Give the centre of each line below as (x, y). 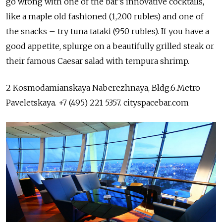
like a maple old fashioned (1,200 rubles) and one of (105, 17)
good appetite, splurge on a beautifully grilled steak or (110, 46)
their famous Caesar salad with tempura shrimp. (98, 61)
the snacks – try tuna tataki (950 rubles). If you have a (108, 31)
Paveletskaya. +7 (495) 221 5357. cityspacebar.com (97, 103)
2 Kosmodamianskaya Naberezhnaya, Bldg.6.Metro (103, 88)
